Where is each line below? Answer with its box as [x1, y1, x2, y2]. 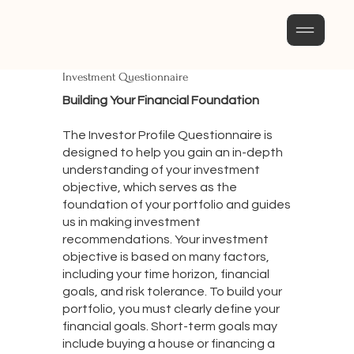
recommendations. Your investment [62, 233, 269, 247]
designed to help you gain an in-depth [62, 146, 283, 160]
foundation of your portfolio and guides [62, 198, 291, 212]
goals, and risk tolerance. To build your [62, 285, 282, 299]
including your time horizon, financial [62, 268, 269, 281]
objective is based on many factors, [62, 250, 269, 264]
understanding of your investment [62, 164, 260, 177]
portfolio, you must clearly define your [62, 303, 280, 316]
